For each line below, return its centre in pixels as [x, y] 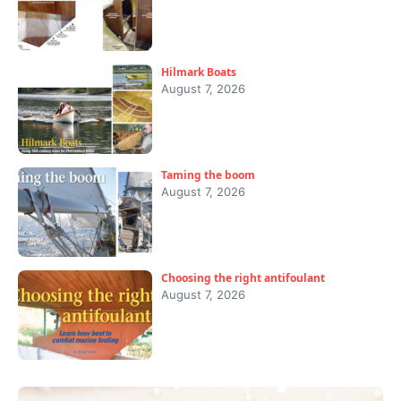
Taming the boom [208, 175]
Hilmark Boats [199, 73]
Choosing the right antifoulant [243, 278]
